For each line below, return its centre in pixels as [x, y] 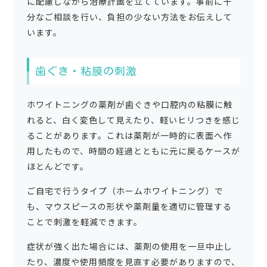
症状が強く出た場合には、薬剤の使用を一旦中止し [129, 246]
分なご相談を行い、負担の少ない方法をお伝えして [129, 17]
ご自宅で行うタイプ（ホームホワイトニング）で [125, 191]
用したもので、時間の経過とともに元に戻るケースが [133, 151]
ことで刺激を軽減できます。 [84, 222]
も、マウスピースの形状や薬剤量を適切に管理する [129, 207]
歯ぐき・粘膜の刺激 [86, 71]
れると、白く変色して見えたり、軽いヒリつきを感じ [133, 120]
